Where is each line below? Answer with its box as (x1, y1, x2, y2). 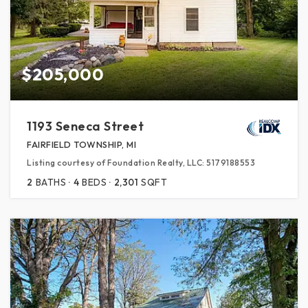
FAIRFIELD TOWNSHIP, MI (27, 138, 136, 150)
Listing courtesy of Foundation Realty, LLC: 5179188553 (27, 157, 255, 168)
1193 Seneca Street (27, 118, 144, 134)
